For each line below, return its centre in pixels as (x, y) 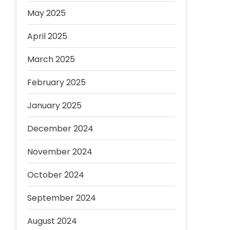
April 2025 (47, 36)
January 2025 (55, 106)
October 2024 (56, 175)
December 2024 (61, 129)
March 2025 (51, 59)
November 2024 (60, 152)
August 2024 (52, 221)
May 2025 (47, 13)
